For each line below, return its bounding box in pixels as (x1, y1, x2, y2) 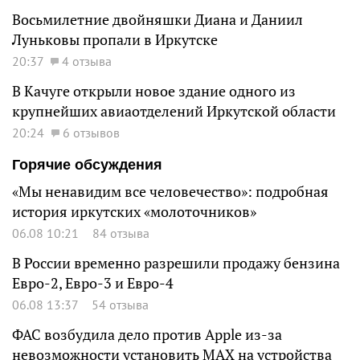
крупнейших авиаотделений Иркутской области (12, 101, 336, 121)
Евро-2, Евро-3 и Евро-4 (12, 273, 174, 292)
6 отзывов (63, 124, 120, 141)
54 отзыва (92, 296, 149, 313)
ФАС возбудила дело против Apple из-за (12, 325, 282, 344)
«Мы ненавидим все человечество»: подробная (12, 182, 329, 201)
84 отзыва (92, 224, 149, 241)
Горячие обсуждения (12, 156, 162, 173)
